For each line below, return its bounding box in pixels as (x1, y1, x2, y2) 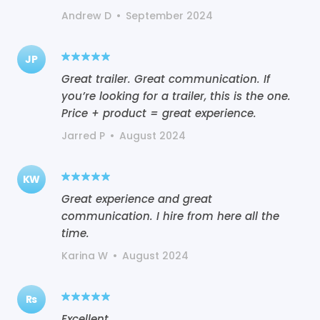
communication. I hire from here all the (61, 208, 279, 224)
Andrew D (61, 8, 111, 23)
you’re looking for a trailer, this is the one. (61, 88, 291, 104)
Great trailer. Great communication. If (61, 71, 270, 86)
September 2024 (126, 8, 213, 23)
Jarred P (61, 128, 105, 143)
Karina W (61, 248, 108, 263)
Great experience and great (61, 191, 212, 206)
